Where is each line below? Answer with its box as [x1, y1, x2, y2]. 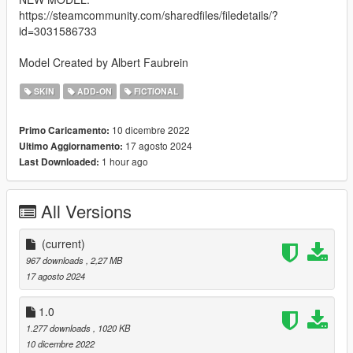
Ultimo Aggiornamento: [19, 139, 123, 153]
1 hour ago [99, 154, 148, 168]
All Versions [41, 198, 132, 223]
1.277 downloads [26, 321, 93, 334]
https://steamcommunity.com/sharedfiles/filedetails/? [19, 6, 278, 23]
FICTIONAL [132, 84, 179, 97]
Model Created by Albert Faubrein [19, 54, 188, 70]
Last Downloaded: [19, 154, 99, 169]
